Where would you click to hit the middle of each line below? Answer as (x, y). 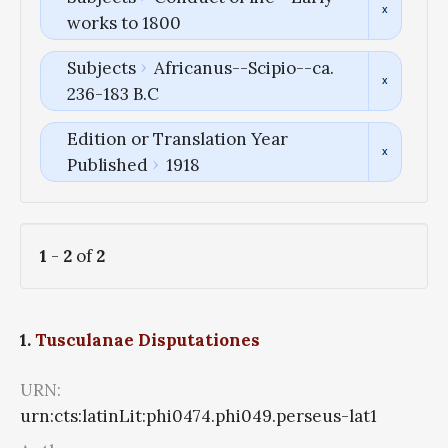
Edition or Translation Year (177, 138)
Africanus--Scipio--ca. (243, 67)
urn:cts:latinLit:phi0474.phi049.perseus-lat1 (198, 416)
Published (107, 164)
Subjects (101, 67)
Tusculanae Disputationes (147, 340)
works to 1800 (123, 22)
